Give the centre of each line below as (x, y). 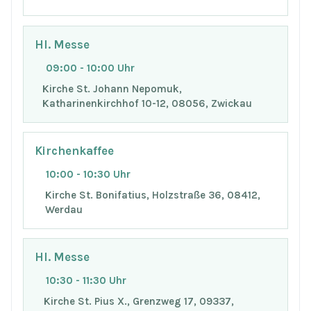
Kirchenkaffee (74, 151)
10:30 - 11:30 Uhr (86, 281)
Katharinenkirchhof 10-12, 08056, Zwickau (147, 103)
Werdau (64, 209)
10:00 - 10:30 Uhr (88, 174)
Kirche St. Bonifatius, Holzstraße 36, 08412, (152, 195)
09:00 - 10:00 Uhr (90, 68)
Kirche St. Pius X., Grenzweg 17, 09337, (138, 301)
